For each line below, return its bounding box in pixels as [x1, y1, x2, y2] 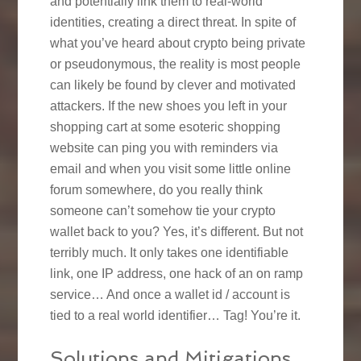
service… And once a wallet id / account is [50, 287, 291, 301]
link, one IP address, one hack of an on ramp [50, 266, 304, 280]
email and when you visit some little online [50, 161, 292, 176]
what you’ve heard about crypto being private [50, 35, 306, 50]
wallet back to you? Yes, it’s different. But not [50, 224, 304, 239]
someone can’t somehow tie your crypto [50, 203, 276, 218]
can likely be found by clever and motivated [50, 77, 297, 92]
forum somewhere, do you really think [50, 182, 263, 197]
